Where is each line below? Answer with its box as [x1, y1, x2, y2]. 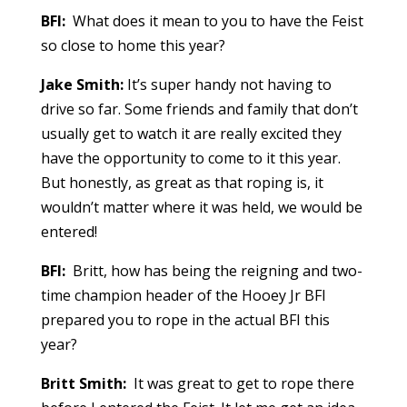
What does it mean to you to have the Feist [65, 11, 363, 32]
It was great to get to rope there [125, 373, 354, 394]
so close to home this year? [40, 35, 229, 56]
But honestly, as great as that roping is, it [40, 173, 323, 194]
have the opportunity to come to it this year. [40, 148, 341, 169]
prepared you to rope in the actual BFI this [40, 310, 330, 331]
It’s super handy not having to [123, 74, 332, 95]
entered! [40, 222, 97, 243]
